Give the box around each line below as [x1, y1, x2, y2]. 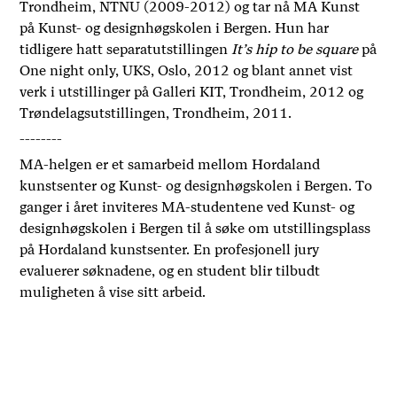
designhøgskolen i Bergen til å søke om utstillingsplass [19, 220, 371, 237]
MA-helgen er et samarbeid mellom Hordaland [19, 156, 321, 174]
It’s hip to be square [231, 41, 359, 58]
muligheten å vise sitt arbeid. [19, 284, 206, 301]
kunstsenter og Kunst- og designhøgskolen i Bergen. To [19, 177, 373, 195]
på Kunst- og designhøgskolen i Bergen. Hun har [19, 19, 330, 37]
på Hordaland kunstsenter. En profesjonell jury [19, 241, 320, 259]
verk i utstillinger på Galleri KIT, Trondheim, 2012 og [19, 83, 364, 101]
